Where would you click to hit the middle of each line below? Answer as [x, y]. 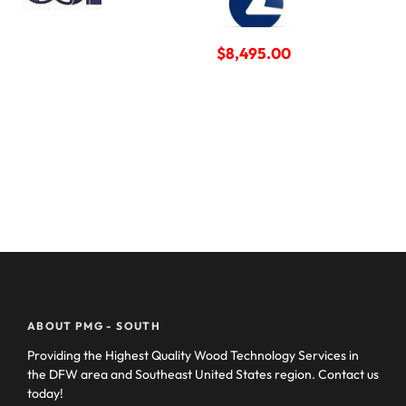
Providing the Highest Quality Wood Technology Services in [193, 356]
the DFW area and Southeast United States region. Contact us [203, 375]
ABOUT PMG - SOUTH [94, 326]
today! [45, 394]
